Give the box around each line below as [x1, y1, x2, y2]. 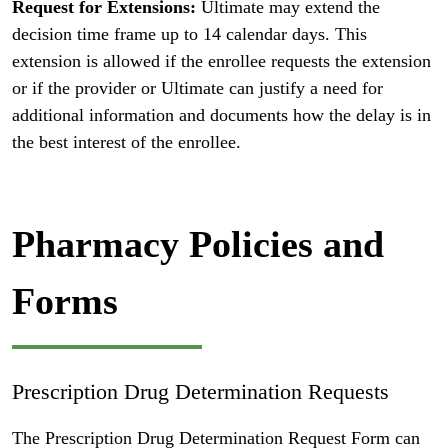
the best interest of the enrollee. [12, 131, 241, 152]
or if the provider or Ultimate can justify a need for [12, 77, 383, 98]
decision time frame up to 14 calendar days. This [12, 23, 367, 44]
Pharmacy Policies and [12, 222, 384, 265]
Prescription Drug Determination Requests [12, 379, 389, 404]
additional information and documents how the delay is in [12, 104, 431, 125]
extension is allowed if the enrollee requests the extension [12, 50, 431, 71]
